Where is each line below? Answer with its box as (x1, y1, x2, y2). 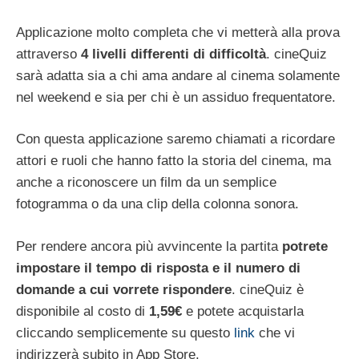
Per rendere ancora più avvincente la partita (16, 238, 282, 254)
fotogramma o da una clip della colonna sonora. (16, 196, 299, 212)
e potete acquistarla (182, 303, 304, 319)
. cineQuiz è (232, 281, 304, 297)
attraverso (16, 46, 81, 62)
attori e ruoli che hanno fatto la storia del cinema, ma (16, 153, 331, 169)
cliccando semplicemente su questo (16, 325, 234, 341)
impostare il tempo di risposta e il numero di (16, 260, 301, 276)
